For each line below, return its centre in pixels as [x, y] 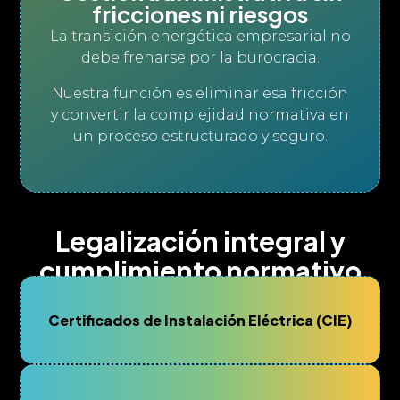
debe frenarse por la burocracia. [200, 58]
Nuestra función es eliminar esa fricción [200, 93]
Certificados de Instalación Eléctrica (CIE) [200, 320]
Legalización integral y [200, 241]
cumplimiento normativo [200, 271]
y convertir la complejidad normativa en [200, 115]
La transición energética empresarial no [200, 36]
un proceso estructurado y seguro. [200, 136]
